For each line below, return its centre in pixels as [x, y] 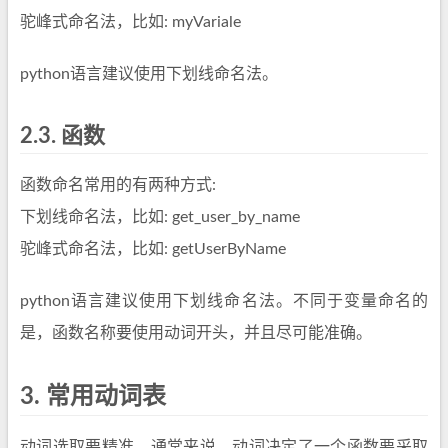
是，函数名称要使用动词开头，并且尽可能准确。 [196, 333]
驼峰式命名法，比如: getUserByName [153, 249]
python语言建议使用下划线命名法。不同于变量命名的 [224, 301]
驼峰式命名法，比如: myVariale [130, 22]
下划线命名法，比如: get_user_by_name [160, 217]
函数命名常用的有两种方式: [118, 185]
